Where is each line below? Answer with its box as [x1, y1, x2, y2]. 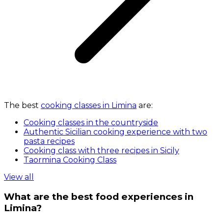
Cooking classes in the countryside [24, 117, 158, 127]
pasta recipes [24, 136, 75, 146]
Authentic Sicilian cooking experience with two [24, 127, 207, 137]
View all [4, 172, 34, 182]
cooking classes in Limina [41, 100, 137, 110]
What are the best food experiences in [4, 191, 193, 202]
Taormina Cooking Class [24, 155, 116, 165]
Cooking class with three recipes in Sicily [24, 145, 179, 155]
